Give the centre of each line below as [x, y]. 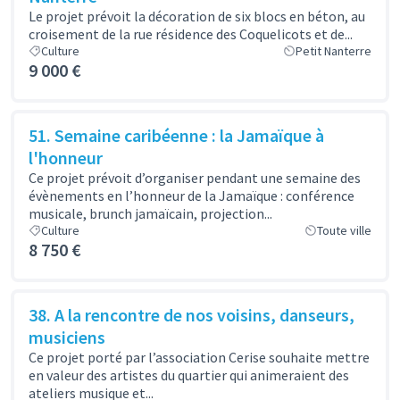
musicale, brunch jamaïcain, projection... [150, 213]
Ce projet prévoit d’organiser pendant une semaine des [195, 178]
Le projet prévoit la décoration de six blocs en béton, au [197, 16]
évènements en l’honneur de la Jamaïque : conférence [192, 196]
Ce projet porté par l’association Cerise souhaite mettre [199, 357]
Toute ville [344, 230]
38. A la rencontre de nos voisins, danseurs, [192, 315]
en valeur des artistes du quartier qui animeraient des [189, 375]
